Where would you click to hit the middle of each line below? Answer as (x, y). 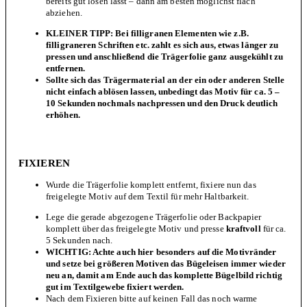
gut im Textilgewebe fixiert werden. (115, 286)
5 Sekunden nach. (79, 240)
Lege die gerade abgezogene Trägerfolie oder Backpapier (154, 217)
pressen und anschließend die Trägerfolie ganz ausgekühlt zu (164, 56)
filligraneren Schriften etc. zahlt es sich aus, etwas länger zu (162, 45)
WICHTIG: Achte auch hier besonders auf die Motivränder (161, 251)
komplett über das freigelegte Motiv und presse (136, 228)
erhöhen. (64, 114)
